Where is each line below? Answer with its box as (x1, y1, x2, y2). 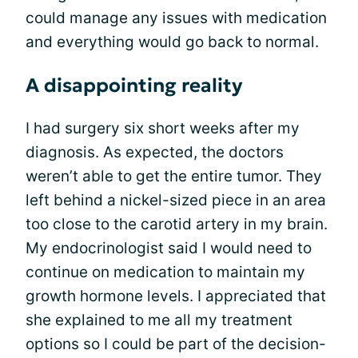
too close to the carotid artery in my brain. (26, 215, 328, 233)
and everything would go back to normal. (26, 33, 319, 51)
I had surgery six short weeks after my (26, 119, 300, 137)
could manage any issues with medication (26, 9, 327, 27)
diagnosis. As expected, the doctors (26, 143, 284, 161)
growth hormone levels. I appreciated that (26, 287, 326, 305)
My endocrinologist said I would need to (26, 239, 312, 257)
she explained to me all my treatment (26, 311, 292, 329)
